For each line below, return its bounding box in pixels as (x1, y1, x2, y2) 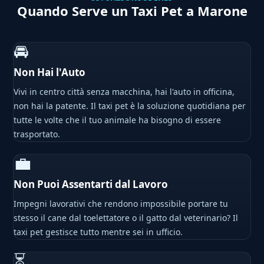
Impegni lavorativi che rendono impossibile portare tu (14, 198, 229, 210)
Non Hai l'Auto (14, 65, 86, 80)
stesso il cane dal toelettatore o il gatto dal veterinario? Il (14, 212, 239, 224)
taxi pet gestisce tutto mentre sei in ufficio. (14, 226, 183, 238)
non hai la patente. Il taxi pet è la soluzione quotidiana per (14, 100, 246, 112)
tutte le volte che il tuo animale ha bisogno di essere (14, 114, 222, 126)
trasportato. (14, 128, 61, 140)
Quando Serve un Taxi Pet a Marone (16, 2, 247, 20)
